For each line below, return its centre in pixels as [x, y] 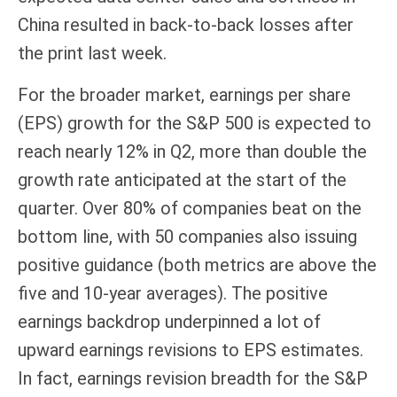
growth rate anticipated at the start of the [182, 179]
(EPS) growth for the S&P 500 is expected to [195, 123]
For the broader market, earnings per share [184, 94]
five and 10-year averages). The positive [173, 293]
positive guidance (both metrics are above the [197, 265]
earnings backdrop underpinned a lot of [169, 321]
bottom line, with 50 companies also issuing [187, 236]
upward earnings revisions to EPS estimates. [191, 350]
